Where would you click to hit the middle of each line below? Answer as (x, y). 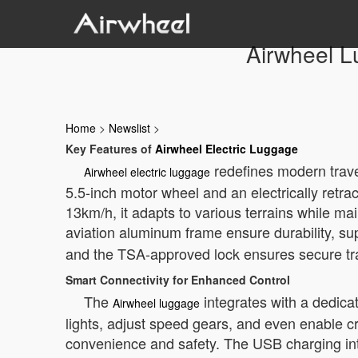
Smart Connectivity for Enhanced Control (178, 280)
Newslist (129, 128)
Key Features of (110, 149)
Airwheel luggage (156, 303)
